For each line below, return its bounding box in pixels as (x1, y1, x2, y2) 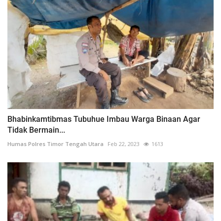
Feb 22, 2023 (108, 140, 140, 148)
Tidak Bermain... (7, 125, 65, 135)
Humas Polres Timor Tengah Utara (7, 140, 104, 148)
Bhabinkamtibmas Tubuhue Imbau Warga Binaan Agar (7, 114, 200, 124)
